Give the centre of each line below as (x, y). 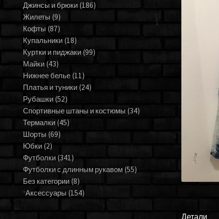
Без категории (47, 181)
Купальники (43, 41)
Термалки (40, 123)
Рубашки (39, 99)
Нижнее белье (47, 76)
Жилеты (37, 17)
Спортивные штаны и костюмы (75, 111)
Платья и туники (51, 88)
